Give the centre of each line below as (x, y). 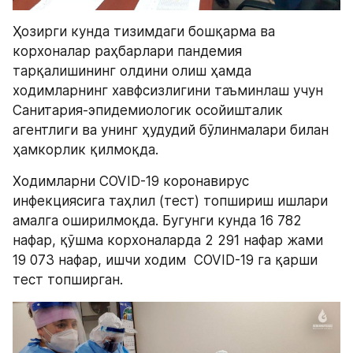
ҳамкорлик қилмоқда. (85, 150)
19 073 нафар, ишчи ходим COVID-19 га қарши (165, 260)
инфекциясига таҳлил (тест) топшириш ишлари (170, 201)
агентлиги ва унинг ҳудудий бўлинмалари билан (171, 130)
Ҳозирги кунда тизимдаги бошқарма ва (144, 32)
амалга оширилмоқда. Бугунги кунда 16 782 (157, 221)
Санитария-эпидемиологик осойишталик (148, 111)
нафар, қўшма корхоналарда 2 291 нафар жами (168, 241)
